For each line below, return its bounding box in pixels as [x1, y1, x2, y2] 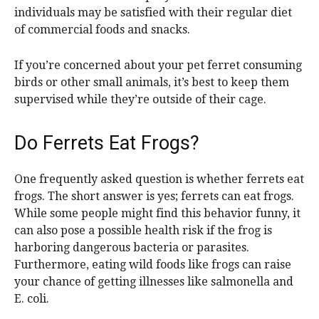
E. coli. [14, 292, 49, 306]
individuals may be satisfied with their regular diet [14, 6, 292, 20]
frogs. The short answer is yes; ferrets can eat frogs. [14, 189, 294, 204]
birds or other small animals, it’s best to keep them [14, 75, 289, 90]
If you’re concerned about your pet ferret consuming [14, 58, 302, 73]
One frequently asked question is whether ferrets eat [14, 172, 304, 187]
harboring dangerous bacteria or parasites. [14, 241, 249, 255]
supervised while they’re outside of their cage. [14, 93, 266, 107]
